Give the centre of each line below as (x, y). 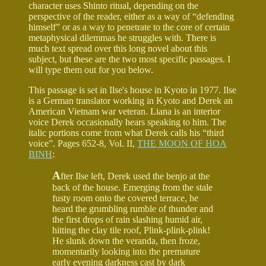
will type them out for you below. (91, 69)
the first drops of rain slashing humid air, (127, 219)
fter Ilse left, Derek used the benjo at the (135, 176)
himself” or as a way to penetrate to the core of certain (129, 27)
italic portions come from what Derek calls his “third (126, 132)
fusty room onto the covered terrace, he (125, 198)
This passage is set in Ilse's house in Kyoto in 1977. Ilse (132, 90)
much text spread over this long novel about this (118, 48)
